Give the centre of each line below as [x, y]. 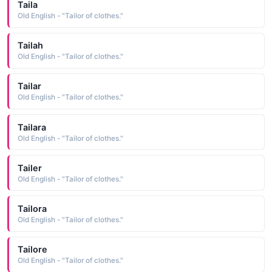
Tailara [32, 127]
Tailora [32, 208]
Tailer [29, 168]
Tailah [30, 46]
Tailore [32, 250]
